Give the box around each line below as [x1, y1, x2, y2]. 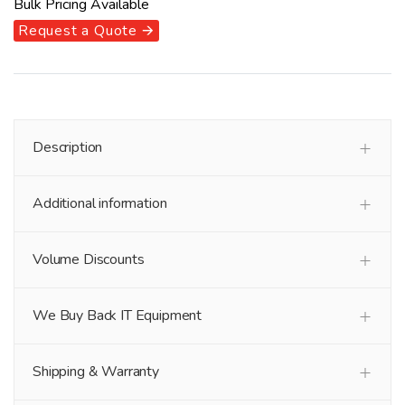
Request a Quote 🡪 [18, 21, 155, 42]
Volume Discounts [33, 250, 145, 270]
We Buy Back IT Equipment [33, 306, 202, 326]
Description [33, 137, 103, 158]
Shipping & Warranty [33, 362, 159, 382]
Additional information [33, 193, 167, 214]
